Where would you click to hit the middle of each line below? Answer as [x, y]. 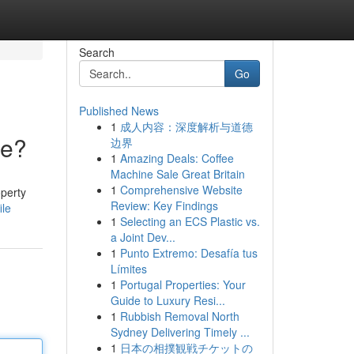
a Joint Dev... [143, 237]
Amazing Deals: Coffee [177, 158]
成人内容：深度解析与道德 [186, 126]
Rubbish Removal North [179, 316]
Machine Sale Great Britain [177, 174]
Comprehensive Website [181, 190]
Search [96, 52]
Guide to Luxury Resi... [168, 300]
